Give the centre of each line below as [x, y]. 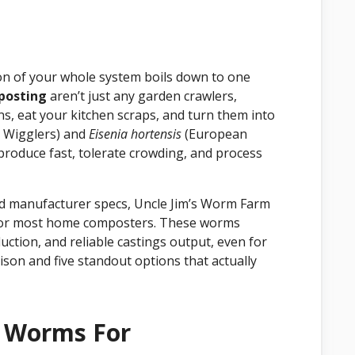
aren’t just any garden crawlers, [142, 95]
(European [214, 134]
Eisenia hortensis [135, 134]
